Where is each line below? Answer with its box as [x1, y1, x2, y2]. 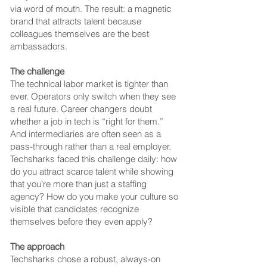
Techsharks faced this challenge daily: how [10, 153, 177, 164]
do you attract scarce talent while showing [10, 166, 173, 177]
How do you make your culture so [46, 191, 178, 202]
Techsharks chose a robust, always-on [10, 253, 160, 265]
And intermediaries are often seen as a [10, 128, 161, 139]
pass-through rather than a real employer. [10, 141, 171, 152]
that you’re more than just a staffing [10, 178, 147, 190]
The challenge [10, 66, 64, 77]
